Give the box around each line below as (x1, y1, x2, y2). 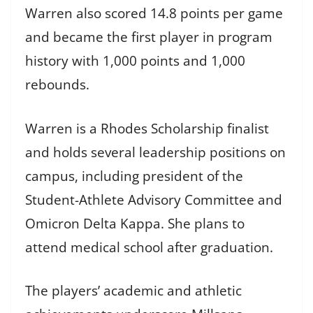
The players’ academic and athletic (25, 282, 242, 300)
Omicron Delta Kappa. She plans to (25, 214, 245, 233)
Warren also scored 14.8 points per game (25, 4, 283, 23)
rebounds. (25, 75, 89, 94)
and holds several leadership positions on (25, 143, 286, 161)
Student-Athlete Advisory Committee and (25, 190, 282, 209)
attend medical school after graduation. (25, 238, 273, 256)
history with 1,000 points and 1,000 (25, 52, 245, 71)
